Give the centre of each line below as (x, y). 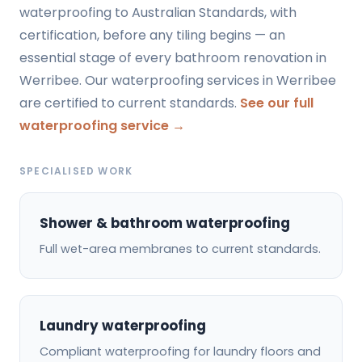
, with (280, 12)
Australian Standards (198, 12)
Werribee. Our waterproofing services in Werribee (178, 80)
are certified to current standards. (130, 103)
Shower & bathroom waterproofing (165, 223)
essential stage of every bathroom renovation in (173, 57)
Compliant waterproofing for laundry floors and (180, 352)
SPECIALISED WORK (76, 170)
